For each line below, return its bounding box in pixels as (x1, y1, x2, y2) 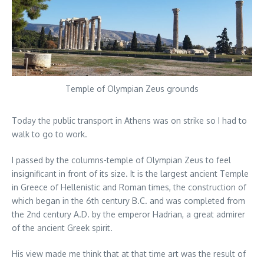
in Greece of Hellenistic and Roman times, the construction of (12, 182, 246, 193)
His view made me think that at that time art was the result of (12, 249, 246, 259)
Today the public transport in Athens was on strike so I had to (12, 115, 247, 126)
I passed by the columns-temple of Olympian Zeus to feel (12, 155, 231, 166)
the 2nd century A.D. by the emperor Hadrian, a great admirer (12, 209, 245, 220)
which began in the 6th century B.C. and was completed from (12, 196, 245, 206)
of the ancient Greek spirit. (12, 223, 113, 233)
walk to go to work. (12, 129, 87, 140)
